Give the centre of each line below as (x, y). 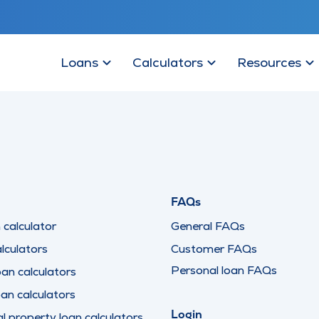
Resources (269, 62)
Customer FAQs (214, 249)
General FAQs (208, 226)
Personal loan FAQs (224, 270)
